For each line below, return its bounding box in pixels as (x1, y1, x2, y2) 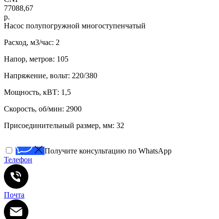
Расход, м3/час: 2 (4, 38, 60, 46)
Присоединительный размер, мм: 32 (4, 121, 124, 130)
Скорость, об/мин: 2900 (4, 104, 82, 113)
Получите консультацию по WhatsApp (44, 146, 172, 155)
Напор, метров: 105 (4, 54, 68, 63)
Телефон (4, 155, 32, 164)
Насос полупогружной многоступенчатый (4, 21, 146, 30)
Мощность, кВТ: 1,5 (4, 88, 71, 96)
